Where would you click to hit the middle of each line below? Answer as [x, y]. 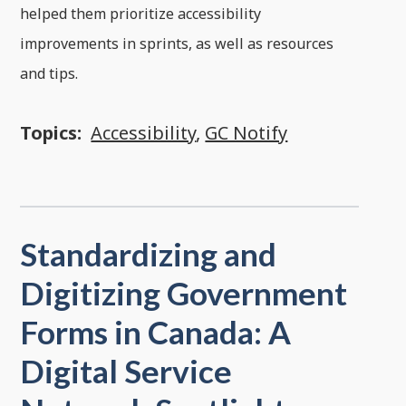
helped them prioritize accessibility [141, 14]
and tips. [49, 74]
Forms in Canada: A [156, 331]
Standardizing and [149, 253]
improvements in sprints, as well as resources [177, 44]
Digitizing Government [184, 292]
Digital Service [126, 370]
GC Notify [246, 133]
